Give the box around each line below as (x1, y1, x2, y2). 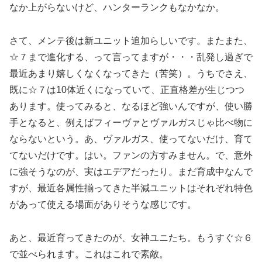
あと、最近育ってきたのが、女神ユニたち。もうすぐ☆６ (9, 232, 253, 243)
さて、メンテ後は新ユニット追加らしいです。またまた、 (9, 35, 253, 46)
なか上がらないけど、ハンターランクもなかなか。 (9, 2, 225, 13)
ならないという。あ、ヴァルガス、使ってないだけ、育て (9, 133, 253, 144)
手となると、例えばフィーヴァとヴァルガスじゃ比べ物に (9, 117, 253, 127)
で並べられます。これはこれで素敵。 (9, 249, 168, 259)
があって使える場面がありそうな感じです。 (9, 199, 196, 209)
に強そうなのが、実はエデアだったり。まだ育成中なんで (9, 166, 253, 177)
